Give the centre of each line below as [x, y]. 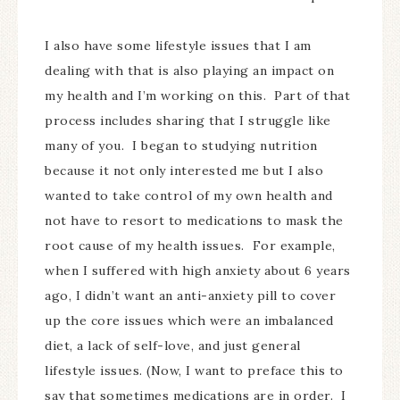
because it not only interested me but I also [184, 171]
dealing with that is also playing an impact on [189, 71]
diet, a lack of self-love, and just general [173, 346]
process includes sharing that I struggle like [188, 121]
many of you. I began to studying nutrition [181, 146]
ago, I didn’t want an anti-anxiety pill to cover [190, 296]
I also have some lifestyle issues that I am [178, 46]
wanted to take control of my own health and [189, 196]
